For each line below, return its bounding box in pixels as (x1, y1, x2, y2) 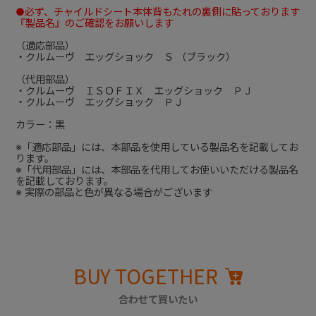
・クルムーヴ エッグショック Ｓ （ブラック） (15, 51, 236, 63)
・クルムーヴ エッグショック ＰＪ (15, 96, 183, 109)
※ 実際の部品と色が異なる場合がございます (15, 186, 212, 199)
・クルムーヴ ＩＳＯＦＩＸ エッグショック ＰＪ (15, 85, 253, 97)
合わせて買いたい (119, 293, 197, 306)
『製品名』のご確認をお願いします (15, 17, 174, 30)
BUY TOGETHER (73, 261, 219, 290)
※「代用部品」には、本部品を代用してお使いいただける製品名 (15, 164, 298, 176)
